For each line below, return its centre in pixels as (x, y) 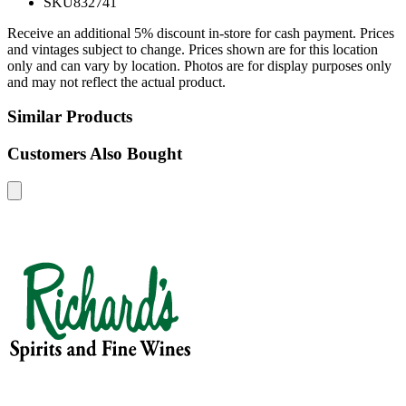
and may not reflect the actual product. (116, 82)
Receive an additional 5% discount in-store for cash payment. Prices (201, 33)
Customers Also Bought (95, 154)
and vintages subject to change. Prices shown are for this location (193, 49)
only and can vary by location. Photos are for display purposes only (199, 65)
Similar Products (70, 117)
